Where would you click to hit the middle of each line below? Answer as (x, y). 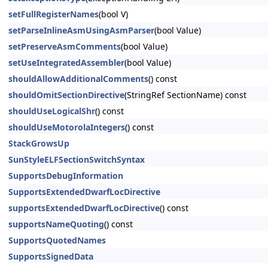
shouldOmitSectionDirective (66, 95)
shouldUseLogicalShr (52, 111)
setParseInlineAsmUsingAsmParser (81, 30)
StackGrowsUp (39, 143)
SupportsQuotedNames (57, 240)
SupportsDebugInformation (66, 176)
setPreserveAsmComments (65, 46)
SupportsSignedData (51, 256)
